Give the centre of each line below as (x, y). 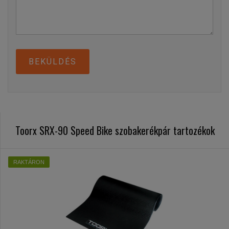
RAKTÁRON (29, 162)
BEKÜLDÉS (53, 62)
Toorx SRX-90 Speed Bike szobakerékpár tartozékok (115, 130)
